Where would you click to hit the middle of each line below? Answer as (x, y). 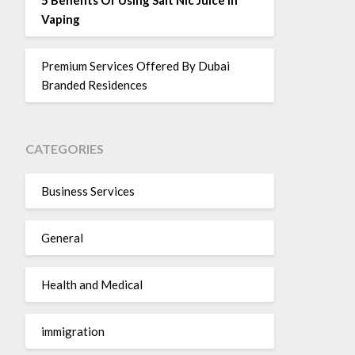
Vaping (60, 19)
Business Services (88, 191)
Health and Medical (92, 284)
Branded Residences (94, 84)
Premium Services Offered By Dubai (135, 65)
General (62, 237)
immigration (73, 331)
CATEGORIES (64, 149)
